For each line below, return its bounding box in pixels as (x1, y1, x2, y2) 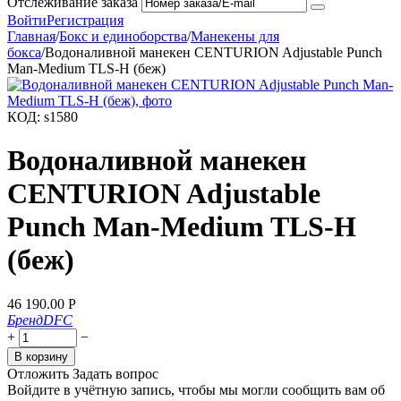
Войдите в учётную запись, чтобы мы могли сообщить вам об (7, 381, 385, 397)
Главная (7, 29, 55, 44)
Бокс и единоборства (59, 29, 187, 44)
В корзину (14, 349, 68, 363)
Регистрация (47, 13, 124, 28)
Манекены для (191, 29, 279, 44)
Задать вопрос (73, 365, 158, 381)
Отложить (7, 365, 69, 381)
